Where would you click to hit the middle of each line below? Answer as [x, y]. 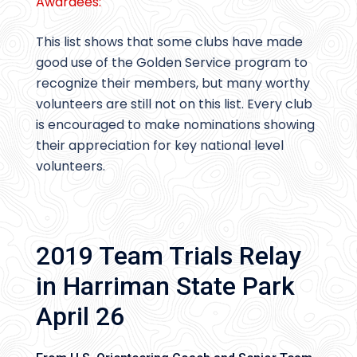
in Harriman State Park [165, 286]
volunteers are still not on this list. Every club [174, 104]
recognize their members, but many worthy [173, 84]
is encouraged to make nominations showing [175, 125]
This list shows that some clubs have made [169, 42]
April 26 [80, 317]
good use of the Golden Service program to [172, 63]
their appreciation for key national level [160, 146]
